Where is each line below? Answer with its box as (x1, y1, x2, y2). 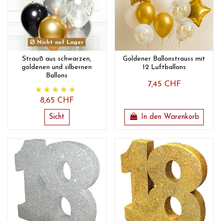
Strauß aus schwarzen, (22, 55, 92, 63)
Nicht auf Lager (35, 39, 84, 45)
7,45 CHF (147, 80, 181, 89)
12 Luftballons (142, 64, 186, 72)
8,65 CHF (39, 97, 74, 105)
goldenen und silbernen (22, 64, 92, 72)
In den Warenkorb (141, 113, 199, 121)
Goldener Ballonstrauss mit (123, 55, 206, 63)
